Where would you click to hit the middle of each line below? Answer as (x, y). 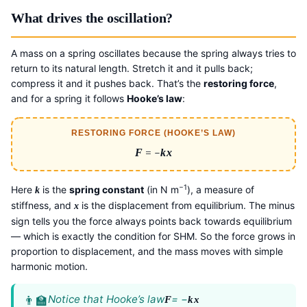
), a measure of (221, 189)
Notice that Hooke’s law (106, 299)
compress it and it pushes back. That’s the (107, 83)
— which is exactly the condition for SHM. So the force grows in (153, 236)
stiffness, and (42, 205)
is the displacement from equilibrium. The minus (187, 205)
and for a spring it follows (69, 98)
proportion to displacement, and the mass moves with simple (147, 251)
